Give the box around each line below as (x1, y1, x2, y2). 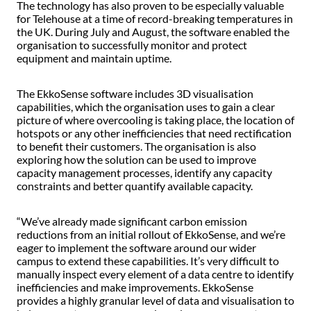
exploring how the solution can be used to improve (17, 152, 256, 166)
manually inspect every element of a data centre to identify (17, 267, 294, 280)
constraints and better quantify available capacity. (17, 178, 253, 192)
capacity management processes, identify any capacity (17, 165, 272, 179)
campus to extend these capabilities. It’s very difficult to (17, 253, 279, 267)
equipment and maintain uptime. (17, 51, 171, 65)
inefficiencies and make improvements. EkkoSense (17, 280, 253, 294)
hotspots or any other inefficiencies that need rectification (17, 126, 292, 140)
